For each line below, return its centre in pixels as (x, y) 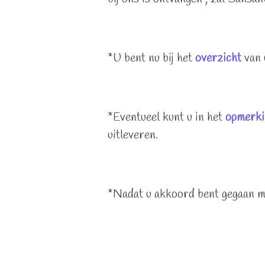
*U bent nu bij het (151, 58)
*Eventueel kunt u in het (167, 117)
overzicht (218, 58)
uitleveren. (133, 135)
